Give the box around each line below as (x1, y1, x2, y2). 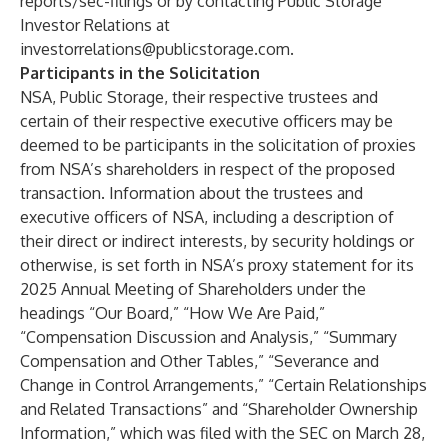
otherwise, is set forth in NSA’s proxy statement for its (20, 255, 414, 275)
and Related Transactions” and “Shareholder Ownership (20, 399, 418, 419)
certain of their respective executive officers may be (20, 111, 393, 131)
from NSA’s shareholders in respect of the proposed (20, 159, 395, 179)
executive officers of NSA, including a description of (20, 207, 394, 227)
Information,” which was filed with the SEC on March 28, (20, 423, 425, 443)
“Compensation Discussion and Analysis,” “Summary (20, 327, 397, 347)
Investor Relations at (20, 15, 170, 35)
